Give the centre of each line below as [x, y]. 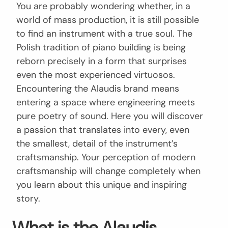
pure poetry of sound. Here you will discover [110, 116]
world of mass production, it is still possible [108, 20]
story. [28, 198]
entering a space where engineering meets [106, 102]
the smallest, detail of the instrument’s [97, 143]
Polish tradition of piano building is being [101, 47]
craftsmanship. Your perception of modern [106, 157]
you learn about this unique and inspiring [102, 184]
